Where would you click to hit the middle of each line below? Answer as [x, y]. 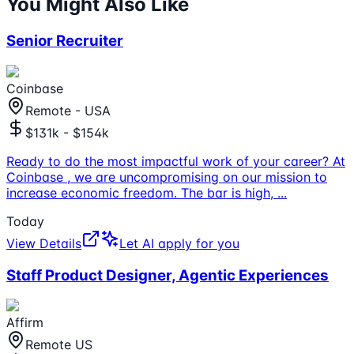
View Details [44, 243]
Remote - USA [68, 110]
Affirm [25, 323]
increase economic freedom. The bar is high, [142, 192]
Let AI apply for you [179, 243]
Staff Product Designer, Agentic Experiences [168, 275]
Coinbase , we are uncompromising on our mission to [167, 177]
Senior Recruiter [65, 41]
